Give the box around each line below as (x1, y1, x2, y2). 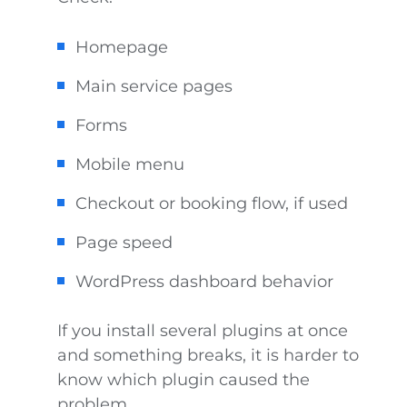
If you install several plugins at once (56, 321, 348, 341)
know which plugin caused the (56, 370, 310, 390)
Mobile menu (74, 154, 184, 174)
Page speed (74, 233, 173, 253)
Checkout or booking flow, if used (74, 194, 348, 213)
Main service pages (74, 76, 233, 96)
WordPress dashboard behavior (74, 272, 333, 292)
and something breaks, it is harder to (56, 345, 359, 365)
